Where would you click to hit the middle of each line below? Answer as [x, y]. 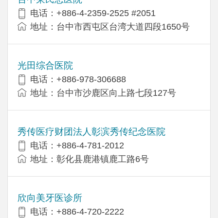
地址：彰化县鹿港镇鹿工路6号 [90, 159]
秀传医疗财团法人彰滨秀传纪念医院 [91, 131]
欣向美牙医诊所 [50, 198]
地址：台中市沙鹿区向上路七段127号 [103, 93]
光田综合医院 [45, 65]
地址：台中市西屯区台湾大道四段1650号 [110, 27]
